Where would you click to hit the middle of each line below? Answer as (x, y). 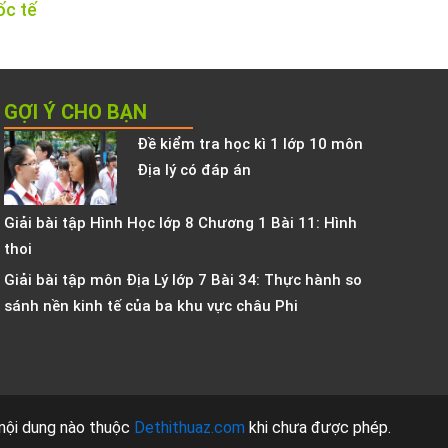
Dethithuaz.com (189, 427)
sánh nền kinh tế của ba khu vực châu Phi (151, 306)
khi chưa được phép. (320, 427)
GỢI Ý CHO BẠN (76, 111)
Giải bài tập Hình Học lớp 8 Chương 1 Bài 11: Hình (181, 223)
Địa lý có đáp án (194, 169)
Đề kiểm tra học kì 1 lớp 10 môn (250, 143)
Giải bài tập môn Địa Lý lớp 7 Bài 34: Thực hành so (183, 280)
